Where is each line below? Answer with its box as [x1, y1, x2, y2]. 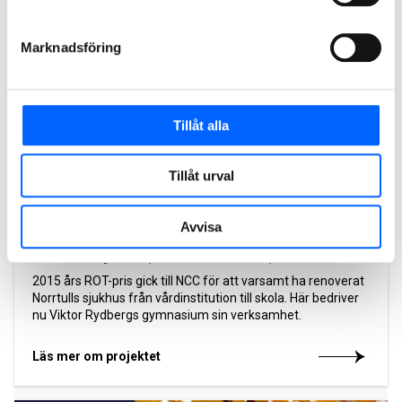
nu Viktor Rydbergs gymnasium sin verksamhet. [32, 308, 301, 323]
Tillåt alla [173, 117, 229, 133]
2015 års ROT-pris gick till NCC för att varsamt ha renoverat [32, 274, 364, 289]
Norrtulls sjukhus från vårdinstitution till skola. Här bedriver [32, 291, 359, 306]
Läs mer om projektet [32, 349, 161, 364]
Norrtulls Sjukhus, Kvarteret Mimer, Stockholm [32, 248, 349, 266]
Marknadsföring [21, 39, 122, 55]
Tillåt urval [168, 168, 234, 184]
